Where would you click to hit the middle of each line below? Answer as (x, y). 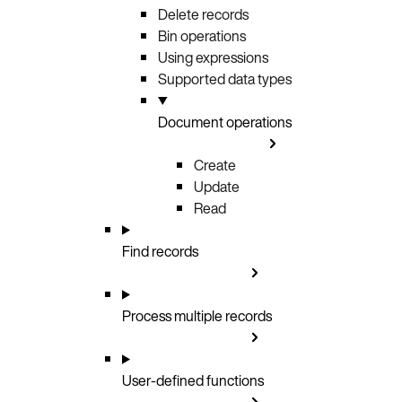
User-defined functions (193, 380)
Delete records (203, 14)
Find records (160, 251)
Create (215, 165)
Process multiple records (197, 315)
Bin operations (202, 35)
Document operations (225, 122)
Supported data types (225, 79)
